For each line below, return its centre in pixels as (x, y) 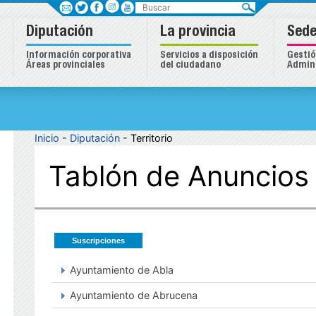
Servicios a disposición (209, 56)
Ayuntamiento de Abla (122, 270)
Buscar (151, 10)
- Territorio (148, 138)
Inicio (47, 138)
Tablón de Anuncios (179, 176)
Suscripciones (98, 241)
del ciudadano (190, 66)
